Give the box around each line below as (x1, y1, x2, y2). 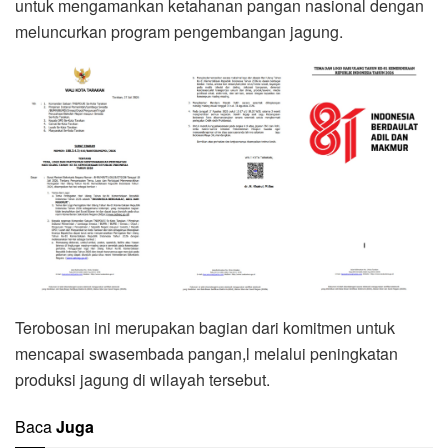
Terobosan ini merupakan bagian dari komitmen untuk (15, 315, 395, 339)
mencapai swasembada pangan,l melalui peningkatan (15, 341, 398, 365)
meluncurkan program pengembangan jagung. (15, 19, 343, 43)
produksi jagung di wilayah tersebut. (15, 367, 270, 391)
